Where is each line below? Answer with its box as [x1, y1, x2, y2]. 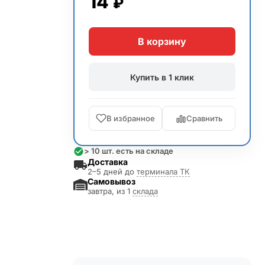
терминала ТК [137, 167, 190, 176]
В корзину [138, 35, 186, 47]
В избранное [106, 113, 155, 123]
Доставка [88, 157, 128, 167]
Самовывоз [88, 176, 135, 186]
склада [132, 186, 158, 196]
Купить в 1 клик [130, 72, 194, 82]
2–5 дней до [88, 167, 137, 176]
